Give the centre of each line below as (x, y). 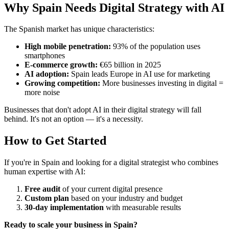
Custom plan (47, 198)
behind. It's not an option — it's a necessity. (74, 119)
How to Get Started (55, 141)
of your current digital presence (111, 189)
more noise (42, 93)
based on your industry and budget (126, 198)
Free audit (42, 189)
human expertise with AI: (45, 172)
